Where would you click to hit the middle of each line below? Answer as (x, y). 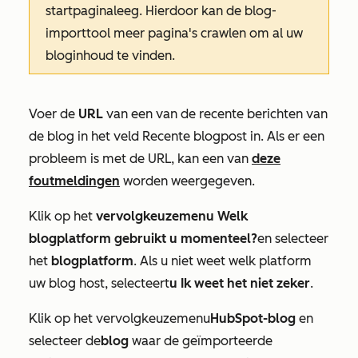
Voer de (54, 114)
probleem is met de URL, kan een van (140, 159)
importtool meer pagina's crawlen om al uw (174, 34)
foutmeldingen (74, 181)
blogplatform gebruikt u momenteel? (143, 239)
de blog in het (71, 137)
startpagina (80, 11)
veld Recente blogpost (182, 137)
